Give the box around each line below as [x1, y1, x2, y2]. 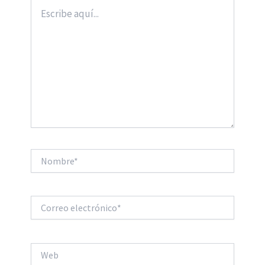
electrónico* [30, 208, 75, 219]
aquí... [30, 11, 50, 22]
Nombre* [30, 148, 62, 160]
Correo [30, 196, 55, 207]
